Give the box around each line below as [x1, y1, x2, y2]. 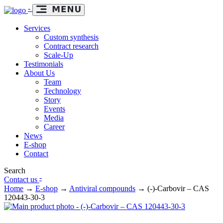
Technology [44, 87, 81, 95]
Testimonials [24, 60, 63, 68]
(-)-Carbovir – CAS [147, 184, 209, 193]
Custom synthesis [44, 33, 99, 41]
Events [44, 105, 65, 113]
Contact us [4, 175, 39, 184]
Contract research [44, 42, 99, 50]
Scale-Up [44, 51, 73, 59]
